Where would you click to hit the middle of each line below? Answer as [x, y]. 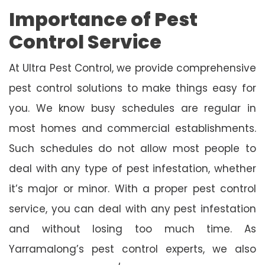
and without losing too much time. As [132, 229]
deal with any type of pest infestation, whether [132, 168]
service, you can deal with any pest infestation [132, 209]
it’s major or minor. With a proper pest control [132, 188]
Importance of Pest [103, 19]
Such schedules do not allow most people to [132, 148]
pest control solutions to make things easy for [132, 88]
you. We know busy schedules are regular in [132, 108]
